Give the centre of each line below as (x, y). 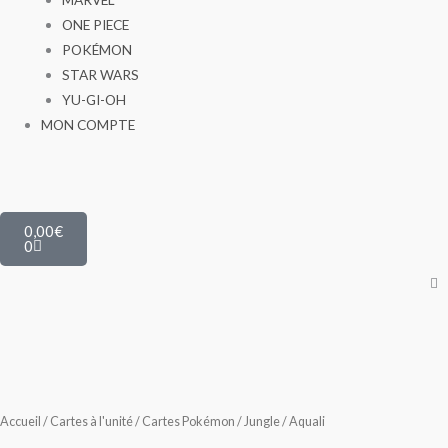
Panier (45, 218)
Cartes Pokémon (188, 422)
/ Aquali (302, 422)
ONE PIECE (95, 24)
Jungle (262, 422)
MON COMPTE (88, 124)
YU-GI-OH (93, 99)
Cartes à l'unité (91, 422)
